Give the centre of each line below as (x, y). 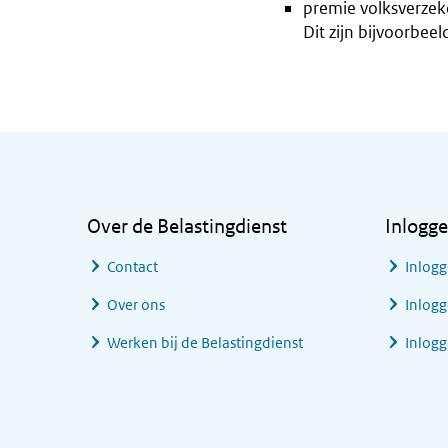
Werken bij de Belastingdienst (205, 342)
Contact (132, 266)
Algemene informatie (182, 144)
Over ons (136, 304)
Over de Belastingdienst (187, 226)
